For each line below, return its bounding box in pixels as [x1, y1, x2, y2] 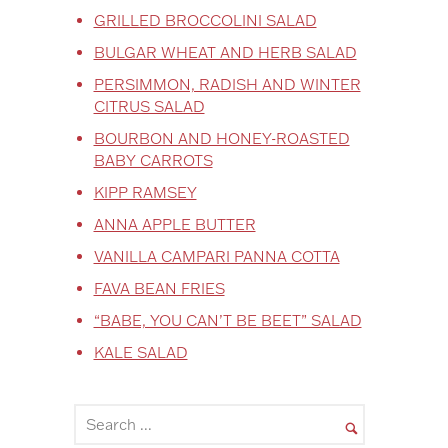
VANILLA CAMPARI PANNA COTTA [93, 246, 340, 266]
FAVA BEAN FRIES [93, 278, 225, 298]
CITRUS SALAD [93, 96, 205, 116]
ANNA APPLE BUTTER [93, 214, 256, 234]
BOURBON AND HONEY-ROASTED [93, 128, 350, 148]
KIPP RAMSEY [93, 182, 197, 202]
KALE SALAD [93, 342, 188, 362]
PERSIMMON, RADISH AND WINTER [93, 74, 361, 94]
